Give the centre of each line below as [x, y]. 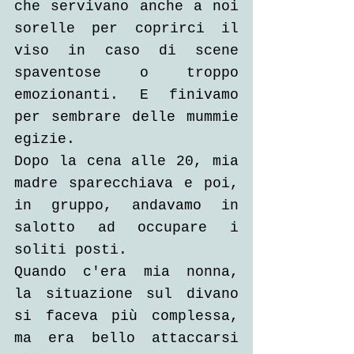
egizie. [45, 139]
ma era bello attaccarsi [126, 338]
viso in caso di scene [126, 51]
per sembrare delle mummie [126, 117]
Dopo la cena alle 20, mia [126, 161]
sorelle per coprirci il [126, 28]
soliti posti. [71, 250]
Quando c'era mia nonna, [126, 272]
